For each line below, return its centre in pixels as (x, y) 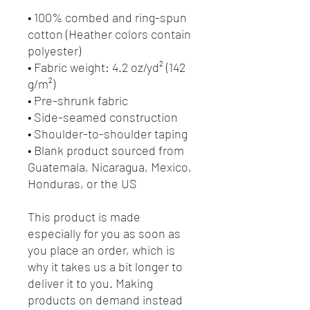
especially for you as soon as (104, 233)
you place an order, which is (101, 249)
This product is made (84, 216)
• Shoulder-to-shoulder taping (108, 133)
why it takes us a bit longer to (105, 266)
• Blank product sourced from (106, 150)
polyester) (54, 50)
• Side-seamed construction (103, 117)
